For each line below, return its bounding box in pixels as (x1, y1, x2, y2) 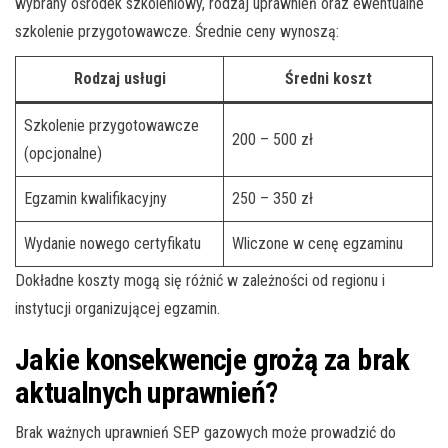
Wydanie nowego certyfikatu (24, 233, 201, 253)
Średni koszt (284, 68, 372, 88)
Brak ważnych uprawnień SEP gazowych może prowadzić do (15, 422, 396, 442)
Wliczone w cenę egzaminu (232, 233, 403, 253)
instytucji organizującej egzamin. (15, 298, 220, 318)
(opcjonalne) (24, 143, 102, 163)
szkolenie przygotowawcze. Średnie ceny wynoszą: (15, 21, 339, 41)
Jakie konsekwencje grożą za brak (15, 341, 410, 377)
